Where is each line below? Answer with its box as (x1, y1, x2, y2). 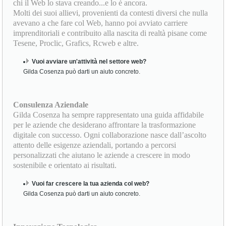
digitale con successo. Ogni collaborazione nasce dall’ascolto (13, 131, 207, 140)
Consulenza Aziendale (13, 100, 89, 109)
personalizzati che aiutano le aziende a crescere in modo (13, 151, 191, 160)
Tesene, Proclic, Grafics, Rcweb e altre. (13, 39, 139, 48)
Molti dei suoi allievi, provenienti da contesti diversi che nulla (13, 9, 208, 18)
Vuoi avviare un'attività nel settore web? (32, 58, 147, 66)
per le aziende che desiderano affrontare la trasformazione (13, 121, 196, 130)
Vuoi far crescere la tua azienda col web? (32, 180, 150, 188)
